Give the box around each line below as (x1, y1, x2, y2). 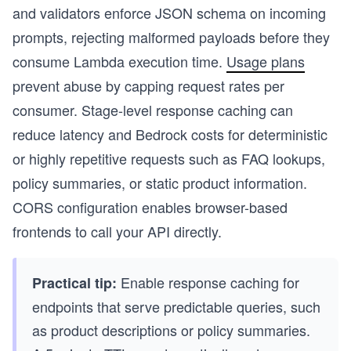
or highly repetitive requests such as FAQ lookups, (13, 148, 325, 168)
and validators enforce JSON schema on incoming (13, 2, 326, 23)
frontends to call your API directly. (13, 221, 222, 241)
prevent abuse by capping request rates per (13, 75, 284, 96)
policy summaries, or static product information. (13, 172, 307, 193)
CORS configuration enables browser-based (13, 197, 288, 217)
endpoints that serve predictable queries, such (32, 296, 320, 317)
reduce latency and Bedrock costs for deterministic (13, 124, 327, 144)
